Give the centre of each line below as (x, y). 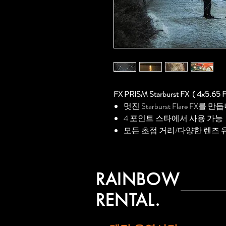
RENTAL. (128, 200)
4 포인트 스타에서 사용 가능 (173, 118)
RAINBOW (138, 179)
